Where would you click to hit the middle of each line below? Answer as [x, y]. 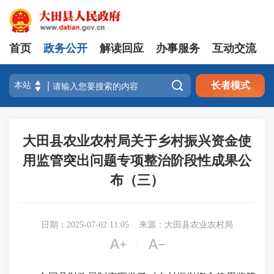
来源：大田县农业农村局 [186, 225]
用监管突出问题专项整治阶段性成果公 [137, 161]
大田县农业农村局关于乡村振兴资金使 [137, 141]
